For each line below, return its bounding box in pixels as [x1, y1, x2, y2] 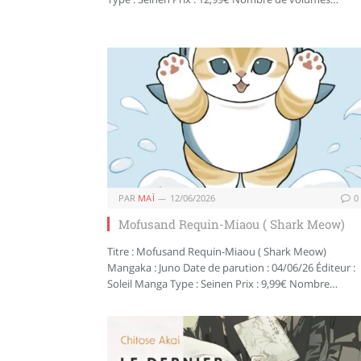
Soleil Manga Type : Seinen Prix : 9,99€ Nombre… [107, 276, 338, 291]
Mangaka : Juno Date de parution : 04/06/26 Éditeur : [107, 259, 355, 275]
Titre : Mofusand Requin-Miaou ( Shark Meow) [107, 243, 326, 259]
